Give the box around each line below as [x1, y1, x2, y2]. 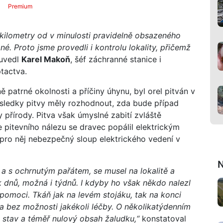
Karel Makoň [21, 54, 70, 64]
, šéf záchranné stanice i [70, 54, 161, 64]
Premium [8, 2, 33, 10]
